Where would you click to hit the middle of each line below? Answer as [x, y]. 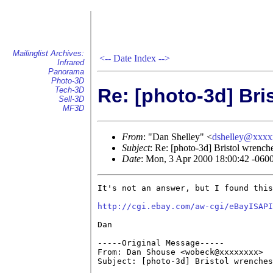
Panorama [66, 72]
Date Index [135, 58]
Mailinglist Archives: [48, 53]
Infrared [71, 62]
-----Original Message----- [161, 243]
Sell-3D [71, 99]
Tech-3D [69, 90]
